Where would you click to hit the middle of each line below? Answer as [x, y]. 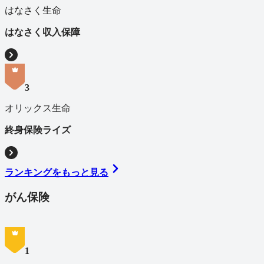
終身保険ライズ [38, 130]
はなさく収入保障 [42, 32]
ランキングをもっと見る [57, 172]
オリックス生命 [38, 108]
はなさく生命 [33, 10]
